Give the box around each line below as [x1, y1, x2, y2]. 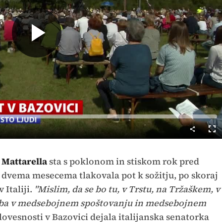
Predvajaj [37, 60, 100, 77]
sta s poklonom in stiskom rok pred [47, 155, 199, 167]
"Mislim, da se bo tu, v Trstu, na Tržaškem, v [34, 182, 220, 195]
